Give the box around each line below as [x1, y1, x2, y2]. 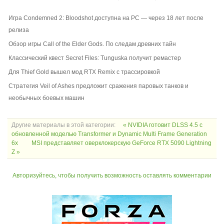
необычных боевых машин [8, 94, 84, 101]
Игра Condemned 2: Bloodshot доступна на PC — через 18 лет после [8, 14, 203, 21]
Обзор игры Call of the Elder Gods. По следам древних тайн [8, 40, 176, 47]
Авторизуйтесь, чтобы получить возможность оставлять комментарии [12, 171, 211, 179]
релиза [8, 26, 29, 33]
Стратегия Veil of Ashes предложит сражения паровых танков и [8, 82, 188, 89]
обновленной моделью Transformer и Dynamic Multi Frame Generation [11, 130, 207, 137]
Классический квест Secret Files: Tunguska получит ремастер [8, 54, 181, 61]
